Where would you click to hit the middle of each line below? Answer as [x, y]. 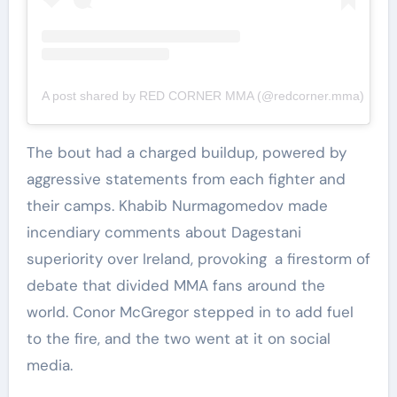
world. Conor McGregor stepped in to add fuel [190, 312]
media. [49, 366]
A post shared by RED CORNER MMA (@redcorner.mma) [202, 96]
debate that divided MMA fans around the [175, 286]
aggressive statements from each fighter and [186, 179]
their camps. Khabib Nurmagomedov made [177, 206]
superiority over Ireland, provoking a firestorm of [198, 259]
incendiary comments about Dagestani [163, 233]
